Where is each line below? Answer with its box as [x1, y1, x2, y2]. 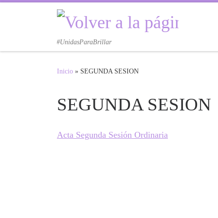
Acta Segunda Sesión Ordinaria [57, 130, 168, 140]
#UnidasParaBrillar [56, 38, 112, 46]
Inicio [57, 67, 73, 75]
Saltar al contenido [13, 9, 73, 17]
